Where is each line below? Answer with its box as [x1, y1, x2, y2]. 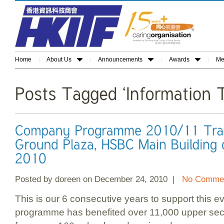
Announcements [98, 56, 142, 63]
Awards [169, 56, 189, 63]
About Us [46, 56, 71, 63]
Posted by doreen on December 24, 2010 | [15, 174, 182, 184]
